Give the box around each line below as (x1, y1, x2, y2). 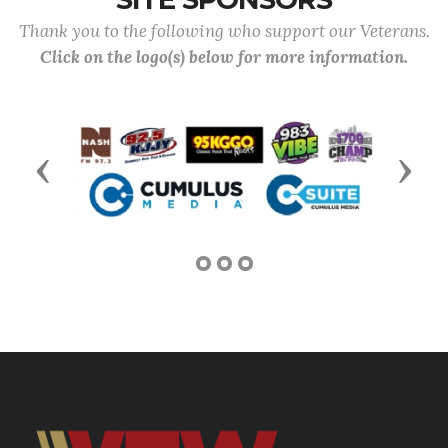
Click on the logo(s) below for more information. (40, 46, 408, 68)
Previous (42, 156, 125, 181)
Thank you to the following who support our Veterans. (18, 20, 430, 42)
